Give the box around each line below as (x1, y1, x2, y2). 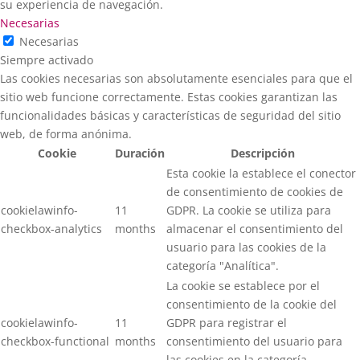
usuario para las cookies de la (166, 239, 326, 255)
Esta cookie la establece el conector (166, 166, 356, 181)
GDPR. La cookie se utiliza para (166, 202, 331, 218)
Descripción (231, 145, 295, 161)
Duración (115, 145, 165, 161)
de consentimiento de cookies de (166, 184, 343, 199)
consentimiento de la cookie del (166, 297, 337, 312)
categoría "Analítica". (166, 258, 279, 273)
